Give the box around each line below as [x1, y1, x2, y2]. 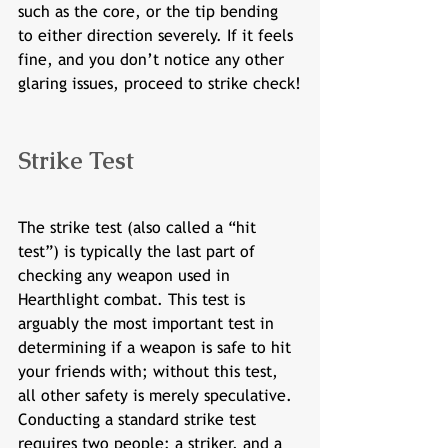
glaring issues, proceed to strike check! [18, 74, 301, 93]
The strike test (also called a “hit [18, 218, 261, 237]
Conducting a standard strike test [18, 410, 261, 429]
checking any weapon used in [18, 266, 235, 285]
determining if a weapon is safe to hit [18, 338, 296, 357]
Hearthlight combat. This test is [18, 290, 250, 309]
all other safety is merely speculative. [18, 386, 297, 405]
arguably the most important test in [18, 314, 279, 333]
